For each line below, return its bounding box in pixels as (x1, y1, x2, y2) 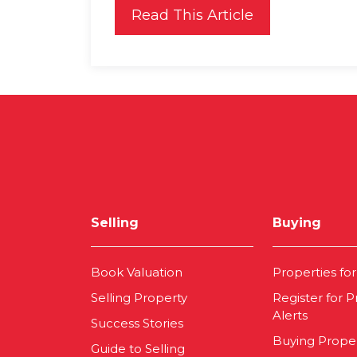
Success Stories (91, 316, 183, 331)
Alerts (273, 308, 308, 324)
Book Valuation (91, 265, 182, 280)
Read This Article (131, 6, 253, 25)
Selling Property (91, 290, 187, 306)
